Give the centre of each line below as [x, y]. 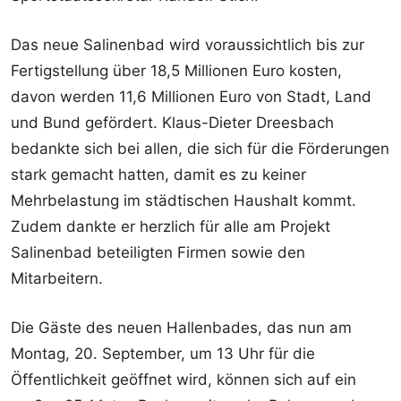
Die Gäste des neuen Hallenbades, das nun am [181, 327]
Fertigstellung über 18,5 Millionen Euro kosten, [176, 70]
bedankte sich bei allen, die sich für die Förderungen [200, 148]
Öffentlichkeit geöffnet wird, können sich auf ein [183, 379]
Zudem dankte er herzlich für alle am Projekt [171, 226]
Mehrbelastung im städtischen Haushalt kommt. [183, 200]
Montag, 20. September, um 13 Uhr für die [163, 353]
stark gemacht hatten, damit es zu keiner [158, 174]
